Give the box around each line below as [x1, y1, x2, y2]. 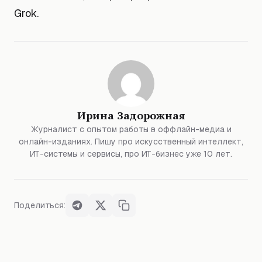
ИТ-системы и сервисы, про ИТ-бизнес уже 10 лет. [30, 149, 232, 159]
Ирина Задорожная [77, 108, 185, 122]
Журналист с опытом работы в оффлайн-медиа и [30, 124, 232, 135]
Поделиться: [14, 200, 65, 211]
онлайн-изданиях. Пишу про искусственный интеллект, [19, 136, 243, 147]
